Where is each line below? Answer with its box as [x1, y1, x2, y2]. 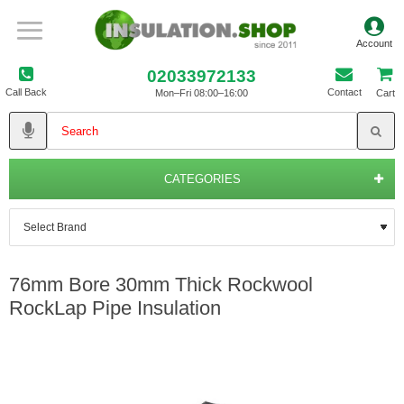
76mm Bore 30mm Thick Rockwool [9, 273, 313, 296]
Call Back [5, 87, 47, 97]
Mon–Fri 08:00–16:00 [155, 87, 249, 98]
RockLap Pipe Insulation [9, 297, 221, 319]
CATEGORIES [163, 172, 241, 186]
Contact [326, 87, 362, 97]
